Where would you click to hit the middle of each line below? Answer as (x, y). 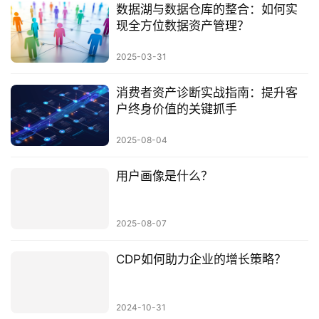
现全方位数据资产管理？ (182, 25)
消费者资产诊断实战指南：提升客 (206, 92)
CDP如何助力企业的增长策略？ (201, 260)
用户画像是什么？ (164, 176)
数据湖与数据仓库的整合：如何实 (206, 9)
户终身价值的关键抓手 (176, 109)
